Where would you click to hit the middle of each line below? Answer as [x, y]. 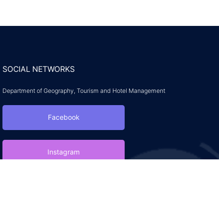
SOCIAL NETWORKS [39, 70]
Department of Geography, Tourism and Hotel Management [84, 91]
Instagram [64, 152]
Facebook [64, 117]
